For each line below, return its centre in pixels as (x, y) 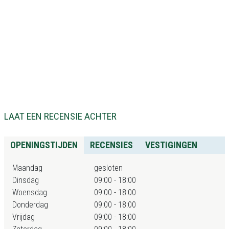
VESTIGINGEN (171, 145)
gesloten (108, 168)
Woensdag (30, 192)
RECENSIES (111, 145)
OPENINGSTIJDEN (44, 145)
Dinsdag (26, 180)
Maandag (27, 168)
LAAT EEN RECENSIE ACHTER (60, 116)
